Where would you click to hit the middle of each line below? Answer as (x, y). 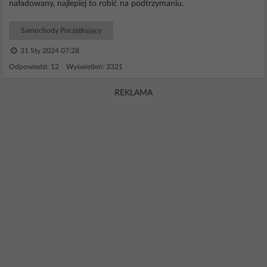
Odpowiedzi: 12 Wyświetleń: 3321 (66, 67)
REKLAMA (133, 93)
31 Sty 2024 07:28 (49, 51)
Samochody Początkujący (61, 30)
